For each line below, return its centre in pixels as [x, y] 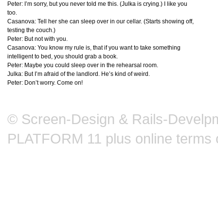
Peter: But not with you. [37, 39]
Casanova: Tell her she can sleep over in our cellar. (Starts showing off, [100, 21]
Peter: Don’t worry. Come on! [45, 83]
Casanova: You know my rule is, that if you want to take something [94, 48]
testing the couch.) [31, 30]
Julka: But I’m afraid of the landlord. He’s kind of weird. [79, 74]
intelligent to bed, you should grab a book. [63, 56]
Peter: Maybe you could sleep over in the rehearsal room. [83, 65]
